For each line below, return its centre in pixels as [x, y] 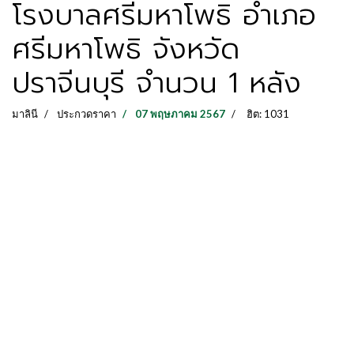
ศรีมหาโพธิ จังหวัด [126, 49]
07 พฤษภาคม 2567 [180, 114]
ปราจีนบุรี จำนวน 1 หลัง [156, 83]
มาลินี [25, 114]
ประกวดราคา [87, 114]
